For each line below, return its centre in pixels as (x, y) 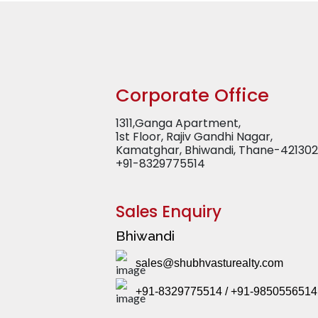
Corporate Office (192, 95)
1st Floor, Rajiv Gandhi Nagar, (194, 137)
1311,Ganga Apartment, (178, 124)
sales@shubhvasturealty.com (209, 263)
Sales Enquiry (168, 212)
